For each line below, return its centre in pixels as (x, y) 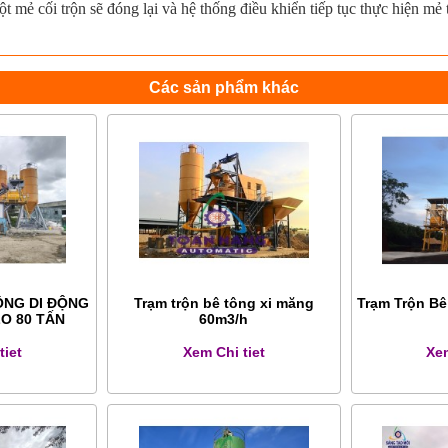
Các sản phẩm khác (223, 86)
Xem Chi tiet (223, 351)
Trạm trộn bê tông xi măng (223, 302)
